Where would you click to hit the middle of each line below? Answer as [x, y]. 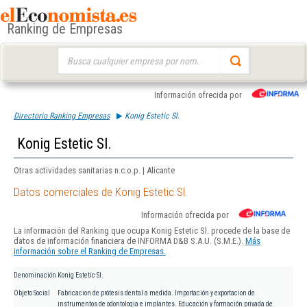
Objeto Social [32, 293]
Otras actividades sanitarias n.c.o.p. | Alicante [94, 170]
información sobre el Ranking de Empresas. [90, 251]
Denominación [35, 275]
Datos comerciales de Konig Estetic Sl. [101, 192]
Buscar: [70, 53]
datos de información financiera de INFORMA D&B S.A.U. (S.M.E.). [130, 241]
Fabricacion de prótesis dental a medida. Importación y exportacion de [156, 293]
